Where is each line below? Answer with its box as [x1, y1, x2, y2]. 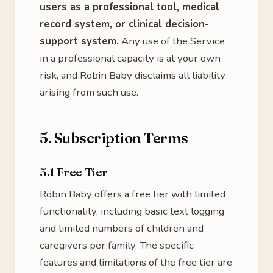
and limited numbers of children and [40, 221, 204, 235]
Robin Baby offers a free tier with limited [40, 187, 225, 201]
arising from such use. [40, 85, 138, 99]
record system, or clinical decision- [40, 17, 209, 31]
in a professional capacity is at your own [40, 51, 221, 65]
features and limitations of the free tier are [40, 255, 232, 269]
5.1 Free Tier [40, 165, 108, 179]
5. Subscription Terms [40, 129, 188, 147]
